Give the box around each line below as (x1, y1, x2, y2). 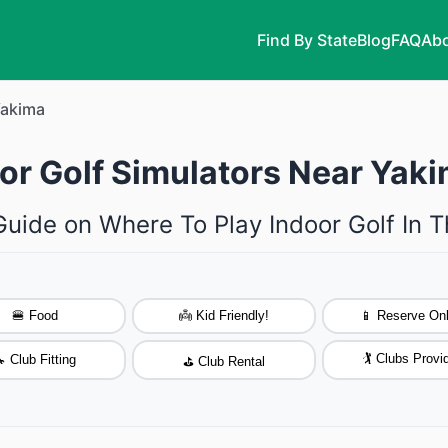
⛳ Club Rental (182, 353, 265, 369)
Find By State (257, 29, 357, 50)
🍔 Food (11, 308, 58, 324)
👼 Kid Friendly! (178, 308, 269, 324)
